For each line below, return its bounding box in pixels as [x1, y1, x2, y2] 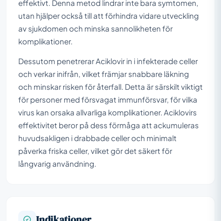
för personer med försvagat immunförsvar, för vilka [18, 94, 197, 104]
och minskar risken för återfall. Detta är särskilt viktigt [18, 81, 203, 91]
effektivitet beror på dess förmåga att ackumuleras [18, 120, 199, 130]
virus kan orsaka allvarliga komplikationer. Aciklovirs [18, 107, 197, 117]
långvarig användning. [18, 158, 96, 168]
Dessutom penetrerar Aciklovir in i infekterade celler [18, 56, 198, 66]
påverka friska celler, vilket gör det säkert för [18, 146, 172, 155]
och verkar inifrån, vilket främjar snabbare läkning [18, 69, 189, 78]
